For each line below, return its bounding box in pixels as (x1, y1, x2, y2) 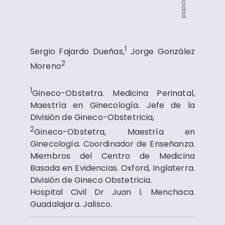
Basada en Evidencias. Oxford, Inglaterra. (30, 162, 195, 174)
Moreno (30, 60, 61, 72)
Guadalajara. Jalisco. (30, 198, 113, 210)
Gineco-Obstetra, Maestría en (34, 126, 195, 138)
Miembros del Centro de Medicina (30, 150, 195, 162)
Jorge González (127, 46, 195, 58)
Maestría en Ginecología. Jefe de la (30, 99, 195, 111)
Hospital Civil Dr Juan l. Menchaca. (30, 186, 195, 198)
